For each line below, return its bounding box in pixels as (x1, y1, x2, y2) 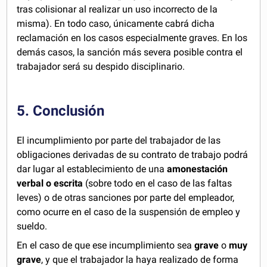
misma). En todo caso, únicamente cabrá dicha (17, 17, 215, 29)
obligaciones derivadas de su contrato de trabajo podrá (17, 148, 249, 160)
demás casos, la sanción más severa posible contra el (17, 46, 243, 58)
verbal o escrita (17, 177, 83, 189)
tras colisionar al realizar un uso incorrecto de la (17, 3, 218, 15)
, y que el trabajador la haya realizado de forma (41, 253, 239, 265)
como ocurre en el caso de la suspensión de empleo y (17, 206, 241, 218)
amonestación (167, 163, 228, 175)
